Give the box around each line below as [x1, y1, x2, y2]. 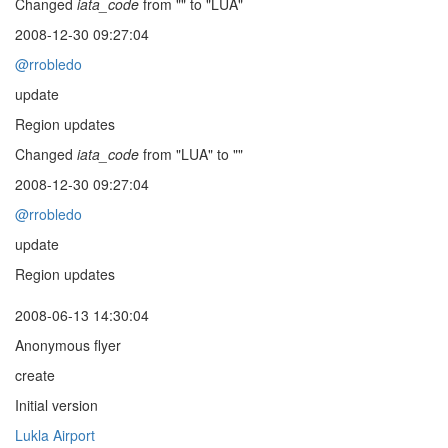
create [15, 365, 55, 385]
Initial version [15, 395, 98, 415]
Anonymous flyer [15, 335, 121, 355]
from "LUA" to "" [139, 144, 243, 164]
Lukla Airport [15, 425, 95, 445]
